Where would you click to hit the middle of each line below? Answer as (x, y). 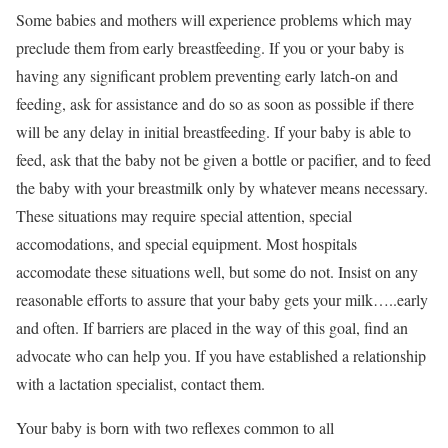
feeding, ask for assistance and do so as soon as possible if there (215, 103)
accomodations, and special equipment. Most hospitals (186, 243)
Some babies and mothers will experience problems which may (214, 19)
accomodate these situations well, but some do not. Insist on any (217, 271)
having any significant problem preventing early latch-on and (207, 75)
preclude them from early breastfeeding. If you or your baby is (210, 47)
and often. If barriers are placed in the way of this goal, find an (212, 327)
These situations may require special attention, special (184, 215)
